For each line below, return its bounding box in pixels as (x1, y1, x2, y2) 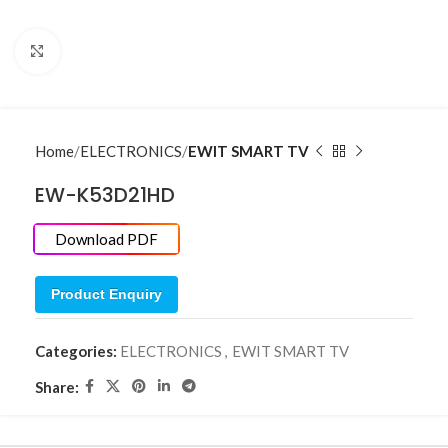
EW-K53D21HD (35, 181, 175, 209)
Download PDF (55, 230, 158, 248)
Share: (35, 377, 79, 396)
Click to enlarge (59, 43, 163, 60)
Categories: (35, 342, 117, 360)
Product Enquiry (51, 286, 162, 302)
